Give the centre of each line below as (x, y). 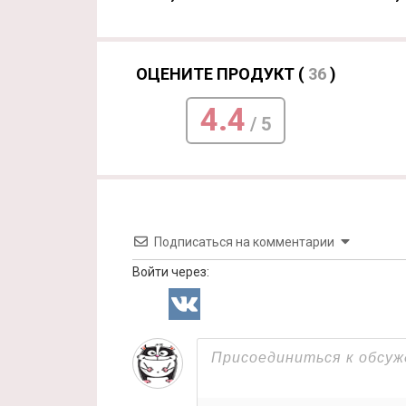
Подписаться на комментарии (244, 242)
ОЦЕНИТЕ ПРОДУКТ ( (222, 74)
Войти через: (171, 272)
